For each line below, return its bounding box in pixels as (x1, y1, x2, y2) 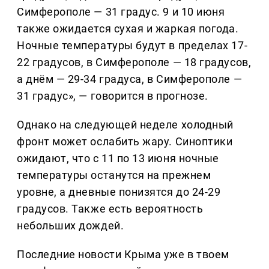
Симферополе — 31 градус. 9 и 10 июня (17, 5, 225, 19)
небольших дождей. (17, 219, 124, 232)
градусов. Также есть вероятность (17, 202, 204, 216)
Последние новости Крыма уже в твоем (17, 248, 229, 261)
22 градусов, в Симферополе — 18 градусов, (17, 56, 252, 69)
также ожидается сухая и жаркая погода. (17, 22, 239, 35)
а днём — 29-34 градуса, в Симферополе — (17, 73, 243, 86)
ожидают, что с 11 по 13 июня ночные (17, 152, 219, 165)
